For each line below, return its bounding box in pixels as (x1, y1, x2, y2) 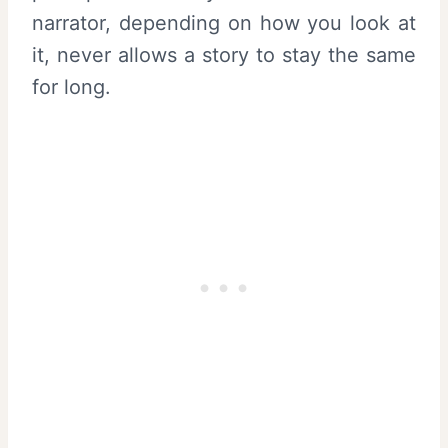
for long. (32, 74, 111, 99)
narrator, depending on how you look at (32, 10, 416, 35)
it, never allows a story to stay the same (32, 42, 416, 67)
